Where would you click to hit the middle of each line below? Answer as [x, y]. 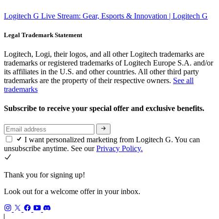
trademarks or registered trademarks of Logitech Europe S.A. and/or [109, 63]
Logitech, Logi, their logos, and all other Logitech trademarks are [104, 54]
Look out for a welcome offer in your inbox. [72, 191]
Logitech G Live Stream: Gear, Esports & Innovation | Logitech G [106, 16]
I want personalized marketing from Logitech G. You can [112, 139]
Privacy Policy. [120, 148]
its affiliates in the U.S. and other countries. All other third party [101, 72]
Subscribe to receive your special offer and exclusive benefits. [105, 109]
